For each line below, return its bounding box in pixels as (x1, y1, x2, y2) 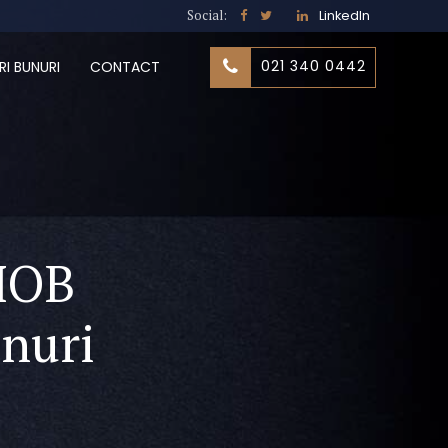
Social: (187, 7, 228, 24)
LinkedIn (318, 7, 370, 24)
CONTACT (90, 57, 161, 77)
